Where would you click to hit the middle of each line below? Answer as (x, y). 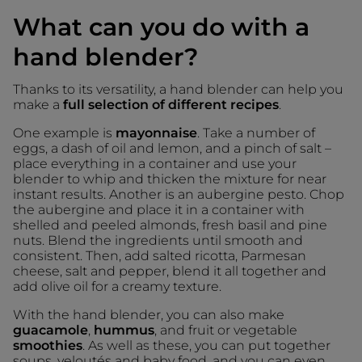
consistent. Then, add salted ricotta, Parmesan (160, 255)
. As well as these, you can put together (206, 345)
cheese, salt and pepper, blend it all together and (170, 271)
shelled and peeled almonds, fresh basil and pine (170, 225)
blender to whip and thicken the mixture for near (170, 179)
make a (38, 104)
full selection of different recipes (171, 104)
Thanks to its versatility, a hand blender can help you (178, 89)
